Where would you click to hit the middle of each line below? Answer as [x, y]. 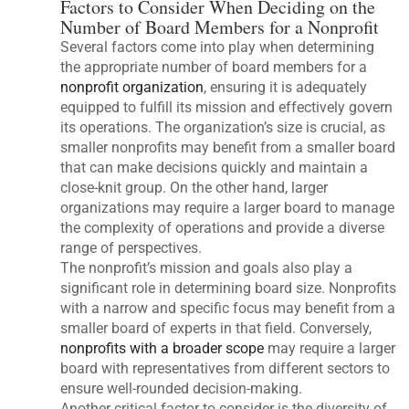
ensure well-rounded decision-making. [182, 388]
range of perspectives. [131, 247]
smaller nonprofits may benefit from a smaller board [228, 147]
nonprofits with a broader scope [163, 348]
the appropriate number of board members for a [214, 67]
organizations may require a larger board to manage [228, 207]
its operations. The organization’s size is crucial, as [223, 127]
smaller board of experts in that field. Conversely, [216, 328]
